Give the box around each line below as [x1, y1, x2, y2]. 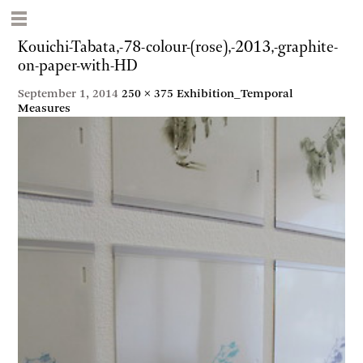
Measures [18, 102, 71, 115]
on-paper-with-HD [18, 56, 139, 75]
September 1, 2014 [18, 88, 119, 100]
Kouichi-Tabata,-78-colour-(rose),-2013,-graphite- [18, 37, 339, 57]
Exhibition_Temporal [177, 88, 294, 100]
